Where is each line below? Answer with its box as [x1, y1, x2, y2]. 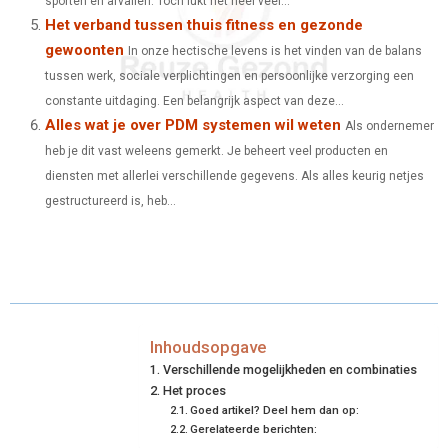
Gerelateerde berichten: [190, 421, 318, 436]
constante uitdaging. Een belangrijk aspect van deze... [45, 93, 344, 108]
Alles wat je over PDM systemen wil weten [45, 115, 341, 134]
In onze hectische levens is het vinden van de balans [128, 43, 422, 58]
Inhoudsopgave [150, 336, 266, 357]
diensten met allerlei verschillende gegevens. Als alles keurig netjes [45, 168, 424, 183]
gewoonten [45, 40, 124, 59]
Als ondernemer [345, 118, 434, 133]
